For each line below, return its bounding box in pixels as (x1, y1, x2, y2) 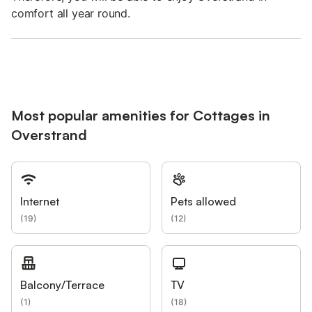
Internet (20, 194, 59, 209)
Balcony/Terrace (20, 278, 104, 292)
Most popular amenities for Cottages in (11, 107, 270, 125)
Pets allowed (171, 194, 236, 209)
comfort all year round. (11, 6, 130, 21)
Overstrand (11, 126, 87, 144)
